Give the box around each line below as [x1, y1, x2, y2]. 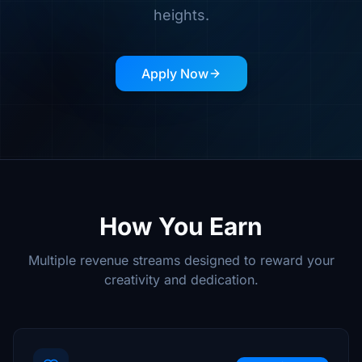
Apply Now [141, 65, 208, 82]
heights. [153, 6, 209, 23]
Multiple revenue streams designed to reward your [27, 252, 335, 268]
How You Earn [99, 212, 263, 241]
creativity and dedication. [103, 271, 259, 288]
